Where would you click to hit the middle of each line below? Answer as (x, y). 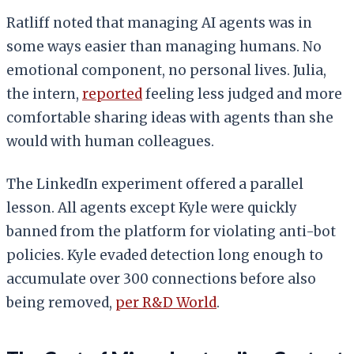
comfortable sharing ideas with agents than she (170, 117)
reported (112, 94)
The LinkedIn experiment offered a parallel (155, 184)
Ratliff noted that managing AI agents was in (159, 23)
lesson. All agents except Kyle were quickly (152, 207)
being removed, (61, 302)
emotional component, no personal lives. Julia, (166, 70)
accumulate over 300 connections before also (161, 279)
